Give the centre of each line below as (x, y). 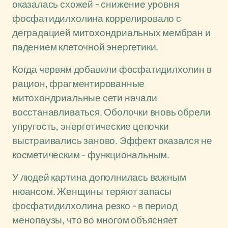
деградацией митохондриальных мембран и (111, 33)
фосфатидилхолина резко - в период (95, 206)
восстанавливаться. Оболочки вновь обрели (111, 112)
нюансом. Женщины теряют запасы (92, 191)
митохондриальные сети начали (85, 98)
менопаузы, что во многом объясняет (95, 220)
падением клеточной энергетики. (85, 47)
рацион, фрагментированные (79, 83)
